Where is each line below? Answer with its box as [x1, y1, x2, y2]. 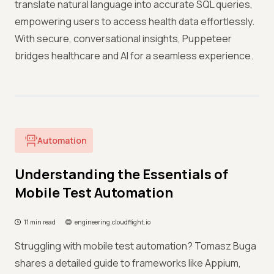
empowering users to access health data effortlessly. [15, 15, 254, 28]
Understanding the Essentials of [15, 165, 228, 183]
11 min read [24, 218, 56, 226]
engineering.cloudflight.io [75, 218, 150, 226]
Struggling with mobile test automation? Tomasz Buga [15, 239, 256, 253]
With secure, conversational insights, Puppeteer [15, 32, 232, 45]
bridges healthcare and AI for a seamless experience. [15, 49, 253, 62]
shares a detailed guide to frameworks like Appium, [15, 256, 241, 270]
